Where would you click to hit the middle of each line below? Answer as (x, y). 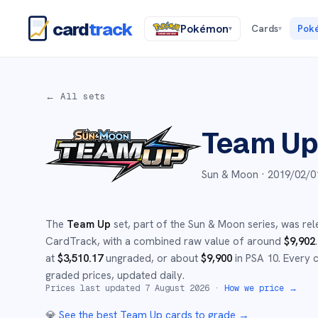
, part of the (158, 224)
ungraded (127, 258)
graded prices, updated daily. (115, 275)
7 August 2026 (177, 288)
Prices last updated (95, 288)
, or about (176, 258)
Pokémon (204, 28)
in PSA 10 (255, 258)
